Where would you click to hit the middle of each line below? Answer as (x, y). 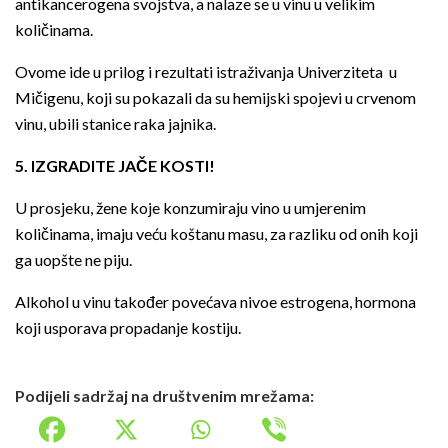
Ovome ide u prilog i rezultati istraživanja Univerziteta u (206, 72)
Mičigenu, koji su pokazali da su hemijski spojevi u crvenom (215, 98)
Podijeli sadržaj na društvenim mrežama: (164, 396)
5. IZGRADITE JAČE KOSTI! (115, 166)
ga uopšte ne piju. (73, 260)
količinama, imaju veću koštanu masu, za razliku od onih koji (216, 234)
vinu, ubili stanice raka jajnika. (115, 124)
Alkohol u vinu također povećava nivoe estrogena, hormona (215, 302)
